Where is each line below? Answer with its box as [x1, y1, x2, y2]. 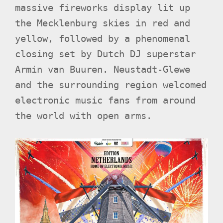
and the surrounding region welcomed [15, 79, 207, 90]
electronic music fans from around [15, 95, 196, 106]
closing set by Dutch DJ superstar [15, 48, 196, 59]
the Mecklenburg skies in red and [15, 17, 190, 28]
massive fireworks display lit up [15, 2, 190, 13]
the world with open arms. [15, 110, 157, 121]
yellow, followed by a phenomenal [15, 33, 190, 44]
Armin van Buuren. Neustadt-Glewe [15, 64, 190, 75]
